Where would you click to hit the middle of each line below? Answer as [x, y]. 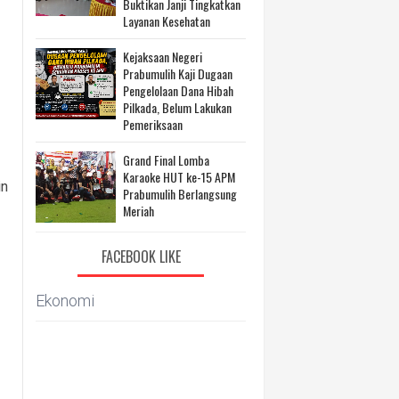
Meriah [138, 211]
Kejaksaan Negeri [163, 57]
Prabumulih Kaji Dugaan [178, 74]
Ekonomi [65, 301]
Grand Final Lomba [166, 160]
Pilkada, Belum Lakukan [177, 108]
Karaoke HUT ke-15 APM [179, 177]
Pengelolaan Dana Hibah [178, 91]
